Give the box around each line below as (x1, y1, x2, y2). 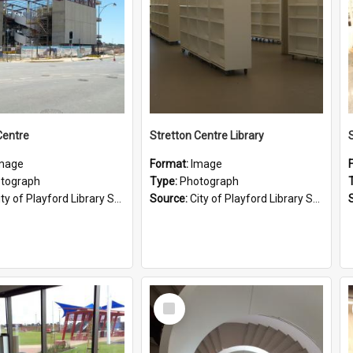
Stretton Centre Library (150, 129, 264, 142)
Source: (150, 192, 190, 205)
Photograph (180, 175, 239, 188)
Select (157, 292, 191, 307)
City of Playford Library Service (190, 192, 313, 205)
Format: (150, 158, 191, 170)
